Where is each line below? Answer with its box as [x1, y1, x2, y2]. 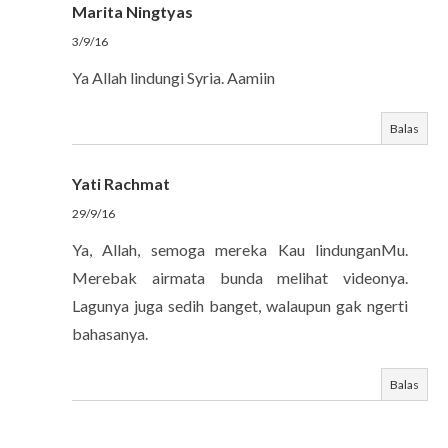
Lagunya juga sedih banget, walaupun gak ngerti [72, 296, 408, 315]
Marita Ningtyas [72, 2, 193, 21]
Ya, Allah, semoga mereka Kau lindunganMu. [72, 240, 408, 259]
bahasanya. [72, 324, 148, 343]
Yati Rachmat [72, 174, 170, 193]
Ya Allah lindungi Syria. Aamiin [72, 68, 275, 87]
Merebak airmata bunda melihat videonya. [72, 268, 408, 287]
